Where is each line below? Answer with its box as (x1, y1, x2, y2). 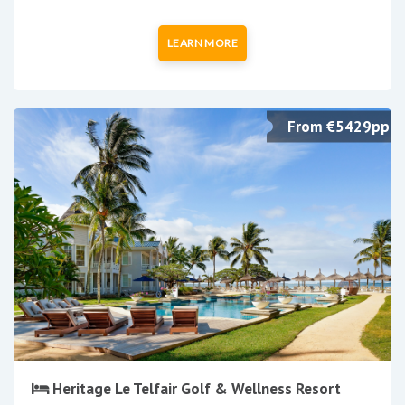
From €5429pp (287, 116, 390, 137)
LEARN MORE (166, 35, 239, 50)
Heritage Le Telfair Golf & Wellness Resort (49, 379, 341, 400)
